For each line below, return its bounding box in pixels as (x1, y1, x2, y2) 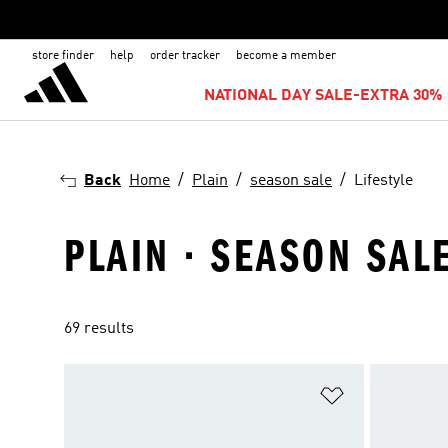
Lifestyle (354, 173, 413, 189)
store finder (32, 50, 94, 62)
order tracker (150, 50, 220, 62)
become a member (236, 50, 336, 62)
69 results (64, 321, 134, 337)
